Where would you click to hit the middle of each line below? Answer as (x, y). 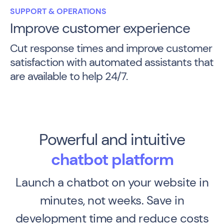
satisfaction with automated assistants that (112, 62)
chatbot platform (112, 159)
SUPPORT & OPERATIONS (58, 11)
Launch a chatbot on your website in (112, 182)
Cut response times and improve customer (111, 48)
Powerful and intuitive (112, 139)
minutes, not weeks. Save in (112, 200)
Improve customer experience (100, 28)
